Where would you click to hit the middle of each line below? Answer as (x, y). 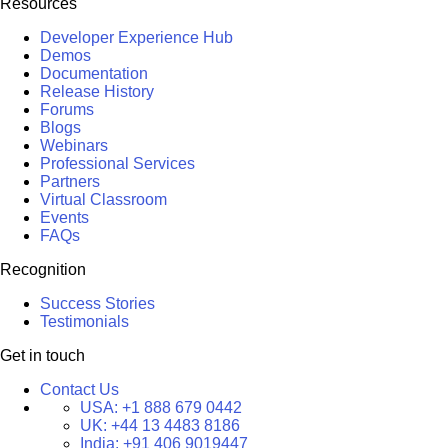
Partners (70, 181)
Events (64, 217)
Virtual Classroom (103, 199)
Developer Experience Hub (136, 37)
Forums (67, 109)
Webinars (74, 145)
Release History (97, 91)
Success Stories (97, 303)
